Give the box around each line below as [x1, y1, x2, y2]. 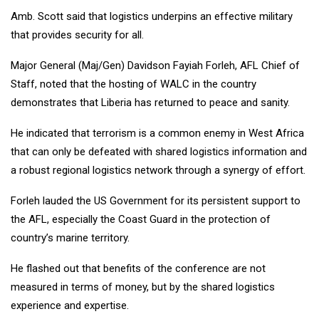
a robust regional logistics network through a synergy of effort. [11, 164, 305, 177]
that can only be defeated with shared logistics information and [11, 145, 307, 159]
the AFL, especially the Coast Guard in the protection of [11, 213, 271, 226]
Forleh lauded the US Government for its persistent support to [11, 194, 300, 208]
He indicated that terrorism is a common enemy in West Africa [11, 127, 304, 140]
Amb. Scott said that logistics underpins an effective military [11, 10, 293, 23]
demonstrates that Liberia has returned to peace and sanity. [11, 96, 290, 110]
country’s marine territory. [11, 231, 130, 245]
